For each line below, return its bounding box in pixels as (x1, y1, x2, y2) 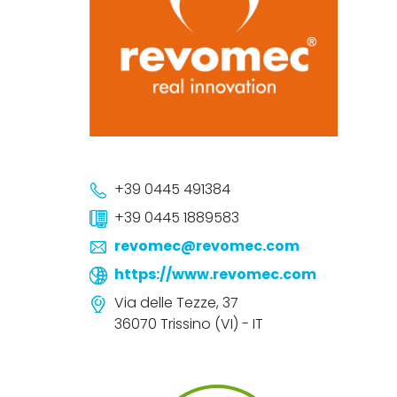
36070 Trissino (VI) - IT (113, 314, 263, 334)
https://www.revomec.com (113, 264, 316, 284)
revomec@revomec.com (113, 236, 300, 256)
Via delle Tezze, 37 (113, 292, 238, 313)
